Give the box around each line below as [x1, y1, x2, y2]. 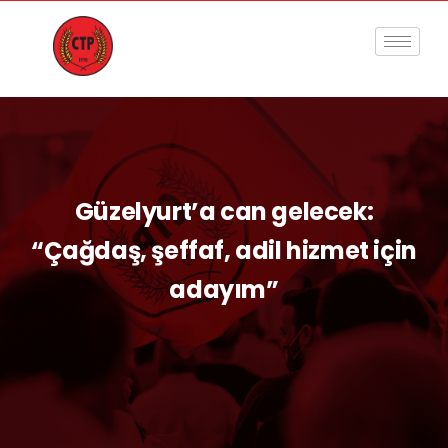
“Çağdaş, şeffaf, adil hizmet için [31, 233, 417, 267]
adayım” [169, 272, 279, 306]
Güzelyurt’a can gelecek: [74, 194, 374, 228]
